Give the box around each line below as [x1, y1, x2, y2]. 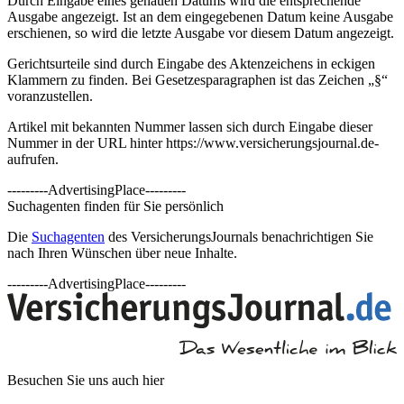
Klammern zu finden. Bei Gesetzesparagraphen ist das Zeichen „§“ [7, 72, 388, 88]
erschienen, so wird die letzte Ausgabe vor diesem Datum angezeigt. [7, 25, 394, 41]
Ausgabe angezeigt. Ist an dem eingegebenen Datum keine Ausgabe [7, 9, 393, 25]
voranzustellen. [7, 88, 93, 105]
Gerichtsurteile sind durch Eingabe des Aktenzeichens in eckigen [7, 56, 375, 72]
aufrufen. [7, 151, 59, 168]
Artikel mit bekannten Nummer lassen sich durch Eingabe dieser [7, 119, 372, 135]
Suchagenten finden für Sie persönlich [7, 198, 224, 215]
